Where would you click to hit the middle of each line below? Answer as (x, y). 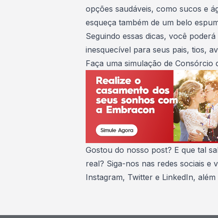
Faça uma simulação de (130, 63)
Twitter (140, 177)
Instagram (104, 177)
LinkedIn (178, 177)
